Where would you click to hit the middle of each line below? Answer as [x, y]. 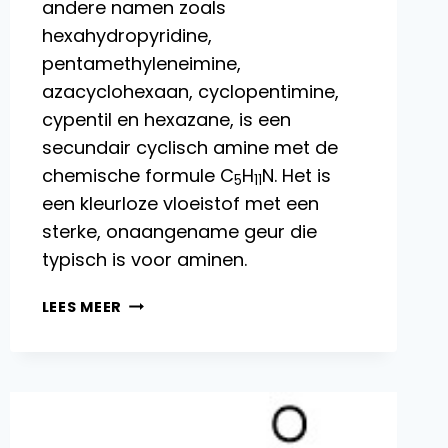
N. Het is [296, 175]
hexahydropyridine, [126, 35]
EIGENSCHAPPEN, [190, 325]
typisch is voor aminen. [144, 259]
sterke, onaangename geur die [179, 231]
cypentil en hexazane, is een [166, 119]
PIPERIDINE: [167, 302]
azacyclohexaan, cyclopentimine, [190, 91]
